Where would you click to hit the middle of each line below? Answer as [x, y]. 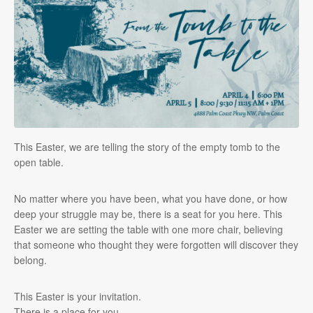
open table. [39, 162]
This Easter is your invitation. [78, 297]
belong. [30, 260]
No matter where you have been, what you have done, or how [151, 199]
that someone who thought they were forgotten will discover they [156, 245]
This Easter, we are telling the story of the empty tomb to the [147, 147]
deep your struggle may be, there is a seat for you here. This [148, 214]
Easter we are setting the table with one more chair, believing [148, 230]
